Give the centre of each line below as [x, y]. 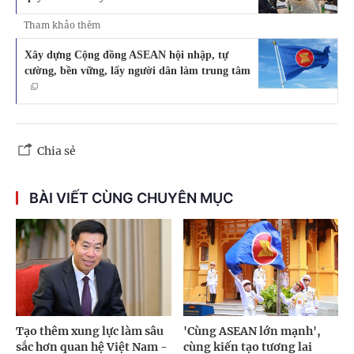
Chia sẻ [56, 151]
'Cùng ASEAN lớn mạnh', [252, 331]
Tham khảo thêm [62, 25]
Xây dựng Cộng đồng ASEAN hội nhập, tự [126, 55]
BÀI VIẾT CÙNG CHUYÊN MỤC [131, 198]
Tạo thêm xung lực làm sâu [90, 331]
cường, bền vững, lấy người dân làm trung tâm [137, 71]
